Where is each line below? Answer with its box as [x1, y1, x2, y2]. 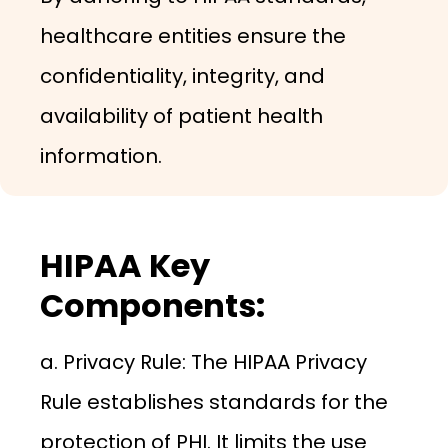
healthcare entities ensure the [40, 22, 346, 50]
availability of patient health [40, 102, 323, 130]
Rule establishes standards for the [40, 388, 388, 416]
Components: [40, 283, 265, 328]
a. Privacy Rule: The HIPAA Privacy [40, 348, 367, 376]
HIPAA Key [40, 243, 210, 288]
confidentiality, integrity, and [40, 62, 325, 90]
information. [40, 142, 162, 170]
